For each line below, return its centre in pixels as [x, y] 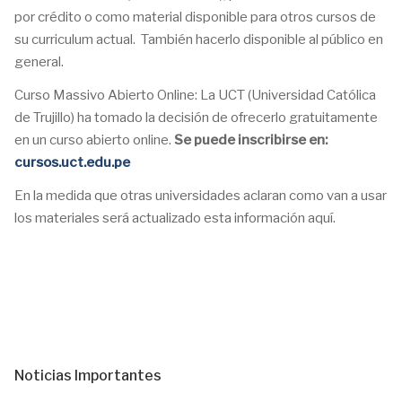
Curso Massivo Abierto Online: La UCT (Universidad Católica [195, 95]
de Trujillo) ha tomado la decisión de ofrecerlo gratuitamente [196, 118]
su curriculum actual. [75, 39]
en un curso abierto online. [94, 140]
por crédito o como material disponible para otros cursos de [195, 17]
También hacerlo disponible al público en [262, 39]
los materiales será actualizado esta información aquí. [175, 218]
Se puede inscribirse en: [251, 140]
